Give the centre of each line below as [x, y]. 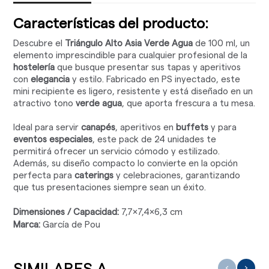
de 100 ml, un [222, 44]
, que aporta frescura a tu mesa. [189, 104]
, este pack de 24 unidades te [155, 140]
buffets [192, 128]
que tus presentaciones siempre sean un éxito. [110, 188]
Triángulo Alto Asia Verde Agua [129, 44]
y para [223, 128]
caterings [94, 176]
